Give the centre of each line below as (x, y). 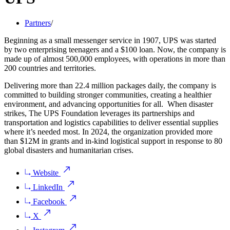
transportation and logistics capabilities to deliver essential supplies (111, 123)
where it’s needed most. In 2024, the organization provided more (108, 132)
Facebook (49, 202)
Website (46, 173)
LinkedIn (48, 187)
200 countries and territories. (53, 68)
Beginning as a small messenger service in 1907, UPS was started (110, 41)
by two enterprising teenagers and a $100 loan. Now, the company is (115, 50)
